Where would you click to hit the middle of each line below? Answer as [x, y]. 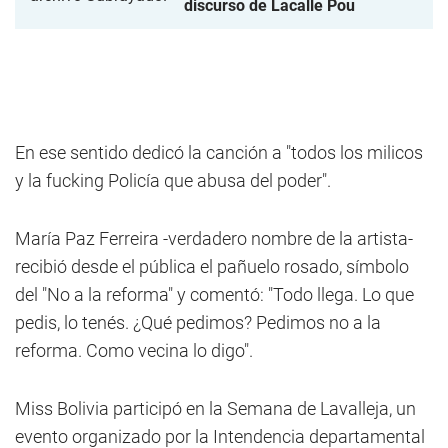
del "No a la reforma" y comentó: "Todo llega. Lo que [214, 294]
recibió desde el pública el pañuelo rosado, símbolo [212, 266]
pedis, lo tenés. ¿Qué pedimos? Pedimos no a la [198, 322]
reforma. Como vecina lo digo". [134, 350]
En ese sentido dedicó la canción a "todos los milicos [219, 152]
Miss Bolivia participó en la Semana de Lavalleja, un [215, 408]
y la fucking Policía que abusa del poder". [173, 180]
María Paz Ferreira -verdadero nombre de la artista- [214, 238]
